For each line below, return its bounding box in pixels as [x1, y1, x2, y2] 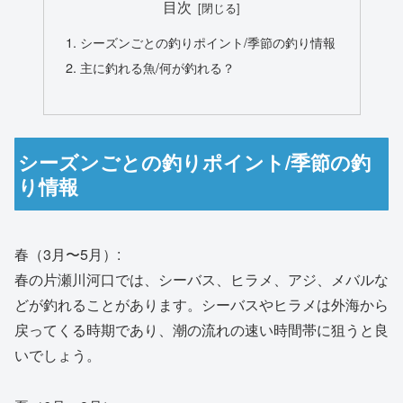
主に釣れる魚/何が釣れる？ [79, 57, 235, 76]
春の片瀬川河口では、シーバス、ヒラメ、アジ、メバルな [14, 269, 389, 291]
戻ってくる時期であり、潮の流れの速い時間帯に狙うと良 [14, 319, 389, 341]
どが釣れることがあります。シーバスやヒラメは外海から [14, 294, 389, 316]
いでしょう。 [14, 345, 101, 366]
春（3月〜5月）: [14, 244, 121, 265]
